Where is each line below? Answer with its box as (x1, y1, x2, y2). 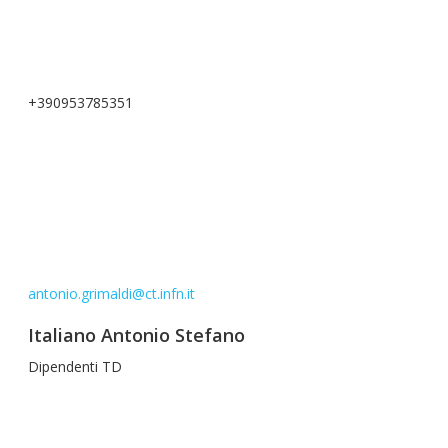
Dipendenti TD (28, 357, 122, 376)
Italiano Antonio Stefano (28, 323, 245, 347)
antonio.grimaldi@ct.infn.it (28, 284, 195, 303)
